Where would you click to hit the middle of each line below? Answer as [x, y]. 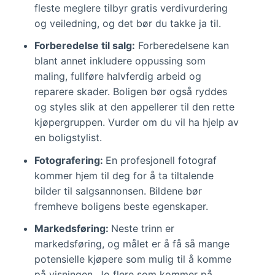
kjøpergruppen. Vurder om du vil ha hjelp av [137, 122]
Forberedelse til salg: [85, 46]
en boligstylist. [68, 138]
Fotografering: [70, 160]
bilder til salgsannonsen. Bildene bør [118, 191]
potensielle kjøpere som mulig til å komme [133, 259]
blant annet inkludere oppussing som [120, 61]
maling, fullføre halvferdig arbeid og [118, 76]
